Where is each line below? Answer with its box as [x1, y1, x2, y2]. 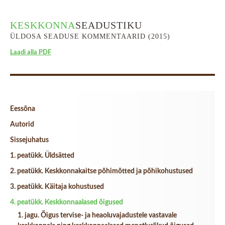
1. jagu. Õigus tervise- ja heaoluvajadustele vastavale [18, 212, 177, 219]
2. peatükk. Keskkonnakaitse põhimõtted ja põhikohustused [10, 168, 193, 175]
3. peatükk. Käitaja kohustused [10, 183, 104, 190]
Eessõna [10, 105, 35, 113]
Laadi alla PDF [10, 49, 51, 56]
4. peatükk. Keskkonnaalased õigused [10, 199, 123, 206]
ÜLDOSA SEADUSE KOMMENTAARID [10, 33, 148, 40]
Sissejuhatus [10, 137, 49, 144]
